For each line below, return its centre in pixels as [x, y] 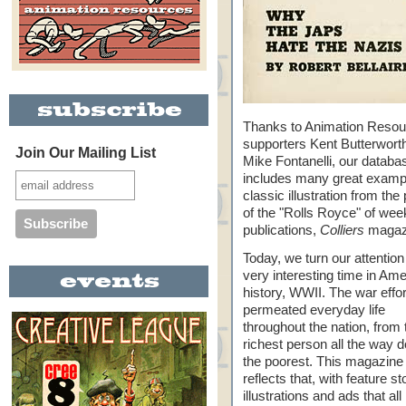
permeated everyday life [314, 310]
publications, [281, 230]
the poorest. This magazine [323, 362]
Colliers [342, 230]
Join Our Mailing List [85, 153]
